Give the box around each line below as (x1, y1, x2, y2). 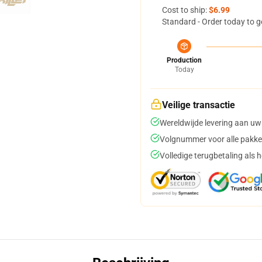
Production (167, 56, 202, 64)
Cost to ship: (162, 5, 209, 15)
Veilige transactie (162, 99, 235, 111)
